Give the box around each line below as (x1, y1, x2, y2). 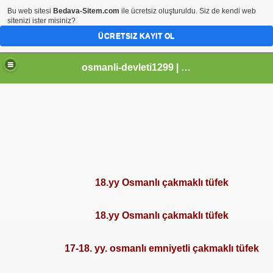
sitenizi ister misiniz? (7, 16, 76, 25)
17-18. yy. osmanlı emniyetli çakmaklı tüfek (64, 243, 259, 253)
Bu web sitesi (7, 7, 53, 15)
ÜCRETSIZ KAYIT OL (98, 32, 175, 40)
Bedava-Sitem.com (53, 7, 119, 15)
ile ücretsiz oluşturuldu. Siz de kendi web (119, 7, 256, 15)
